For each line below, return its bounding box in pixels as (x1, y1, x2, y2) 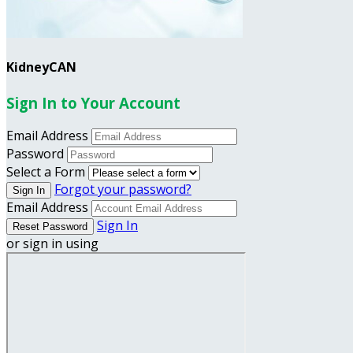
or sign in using (6, 235, 98, 253)
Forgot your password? (54, 180, 191, 199)
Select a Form (6, 163, 85, 181)
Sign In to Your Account (6, 92, 180, 113)
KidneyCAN (6, 58, 76, 76)
